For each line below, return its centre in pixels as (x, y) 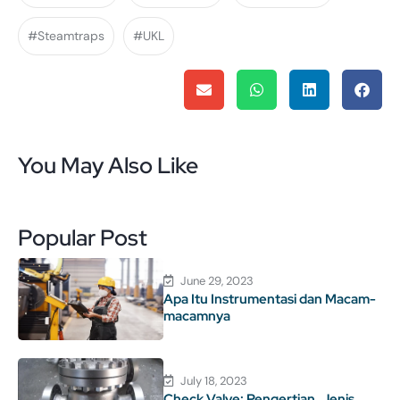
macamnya (197, 316)
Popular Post (83, 238)
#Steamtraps (66, 36)
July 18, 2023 (214, 380)
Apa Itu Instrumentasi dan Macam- (270, 299)
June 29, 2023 (217, 280)
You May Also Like (108, 166)
